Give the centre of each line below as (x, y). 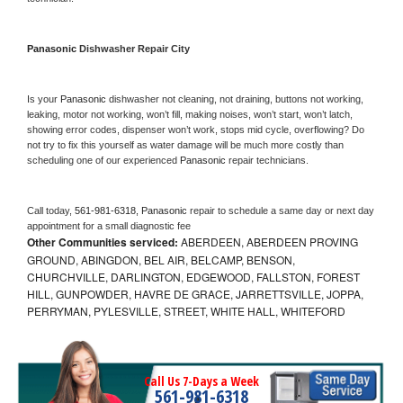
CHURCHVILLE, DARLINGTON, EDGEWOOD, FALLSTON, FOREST (193, 276)
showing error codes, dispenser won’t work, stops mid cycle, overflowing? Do (196, 129)
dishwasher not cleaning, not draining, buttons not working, (236, 99)
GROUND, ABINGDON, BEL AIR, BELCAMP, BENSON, (161, 259)
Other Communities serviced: (103, 242)
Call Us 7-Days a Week (201, 381)
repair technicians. (270, 160)
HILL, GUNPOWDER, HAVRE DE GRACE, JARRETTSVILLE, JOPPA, (195, 293)
